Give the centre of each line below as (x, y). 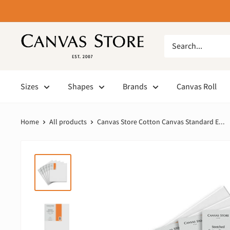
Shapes (81, 87)
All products (68, 122)
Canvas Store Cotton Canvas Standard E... (161, 122)
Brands (135, 87)
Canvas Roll (197, 87)
